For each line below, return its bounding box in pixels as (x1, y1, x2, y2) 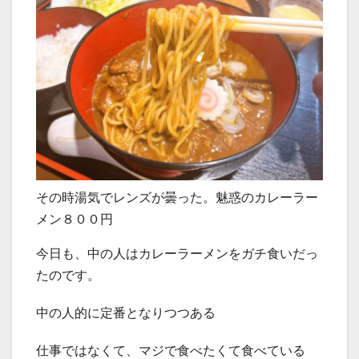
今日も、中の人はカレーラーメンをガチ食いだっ (36, 247, 318, 261)
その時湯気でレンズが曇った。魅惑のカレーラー (36, 191, 318, 205)
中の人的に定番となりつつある (36, 306, 216, 321)
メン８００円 (36, 212, 113, 227)
